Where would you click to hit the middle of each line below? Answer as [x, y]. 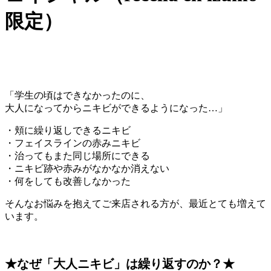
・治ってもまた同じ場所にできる [77, 155]
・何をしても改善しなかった [68, 181]
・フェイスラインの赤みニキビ [73, 143]
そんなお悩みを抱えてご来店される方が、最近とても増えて [135, 203]
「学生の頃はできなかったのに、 [77, 95]
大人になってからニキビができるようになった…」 [116, 108]
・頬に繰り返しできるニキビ [68, 130]
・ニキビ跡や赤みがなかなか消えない [87, 168]
